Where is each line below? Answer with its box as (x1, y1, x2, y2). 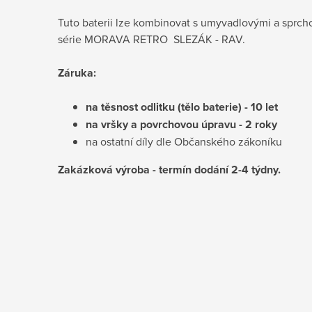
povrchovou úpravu (140, 116, 239, 132)
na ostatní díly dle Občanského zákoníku (86, 133, 282, 149)
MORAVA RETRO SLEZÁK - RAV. (84, 31, 245, 47)
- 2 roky (239, 116, 277, 132)
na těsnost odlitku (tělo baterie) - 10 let (86, 98, 278, 115)
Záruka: (58, 64, 96, 81)
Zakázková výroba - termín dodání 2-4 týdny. (58, 161, 281, 178)
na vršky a (86, 116, 140, 132)
